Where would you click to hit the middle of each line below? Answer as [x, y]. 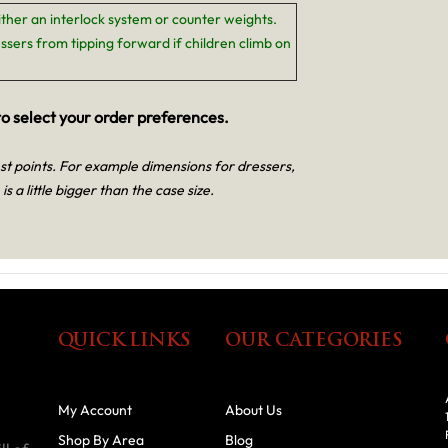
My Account [94, 409]
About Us [254, 409]
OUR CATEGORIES [314, 341]
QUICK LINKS [124, 341]
